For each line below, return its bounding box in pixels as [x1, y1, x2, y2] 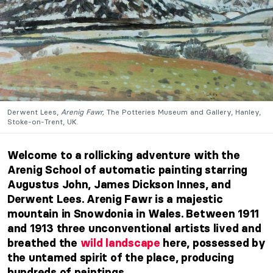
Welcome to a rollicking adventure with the [7, 148, 240, 162]
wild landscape [80, 236, 160, 250]
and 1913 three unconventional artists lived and [7, 221, 261, 235]
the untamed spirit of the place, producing [7, 250, 234, 264]
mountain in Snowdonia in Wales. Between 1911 [7, 207, 260, 221]
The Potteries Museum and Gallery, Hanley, [104, 107, 261, 116]
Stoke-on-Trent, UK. [7, 116, 79, 126]
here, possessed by [160, 236, 266, 250]
